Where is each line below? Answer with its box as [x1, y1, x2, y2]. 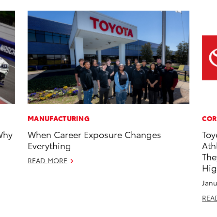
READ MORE [28, 155, 68, 166]
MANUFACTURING [28, 113, 90, 124]
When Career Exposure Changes [28, 128, 162, 140]
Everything [28, 139, 72, 152]
